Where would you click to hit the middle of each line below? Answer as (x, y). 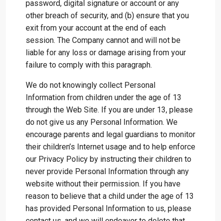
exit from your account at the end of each (96, 28)
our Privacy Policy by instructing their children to (109, 159)
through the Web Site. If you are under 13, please (109, 110)
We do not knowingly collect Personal (91, 85)
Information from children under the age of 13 (104, 97)
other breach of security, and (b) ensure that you (107, 16)
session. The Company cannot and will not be (103, 40)
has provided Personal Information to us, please (109, 208)
